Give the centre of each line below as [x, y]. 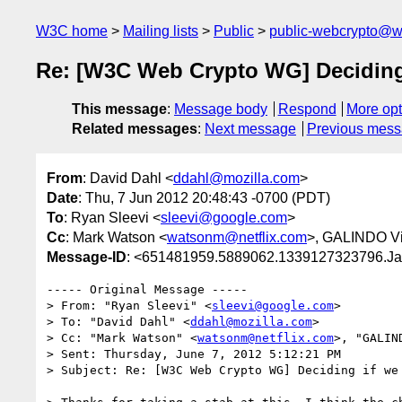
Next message [250, 129]
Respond [307, 109]
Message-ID [87, 257]
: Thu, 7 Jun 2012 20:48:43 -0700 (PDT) [204, 197]
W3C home [72, 31]
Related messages [135, 129]
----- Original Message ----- [147, 289]
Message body [221, 109]
